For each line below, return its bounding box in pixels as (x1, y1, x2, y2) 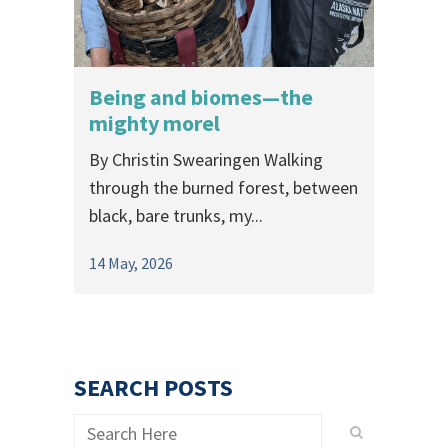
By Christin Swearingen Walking (89, 148, 323, 171)
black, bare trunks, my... (89, 204, 263, 227)
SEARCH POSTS (74, 372, 233, 403)
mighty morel (89, 109, 220, 137)
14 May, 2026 (89, 253, 173, 273)
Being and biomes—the (89, 83, 313, 111)
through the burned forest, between (89, 176, 358, 199)
